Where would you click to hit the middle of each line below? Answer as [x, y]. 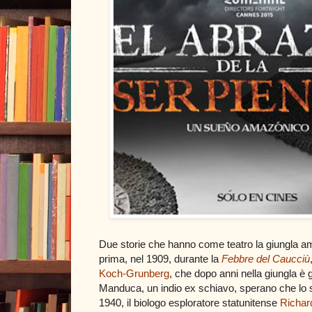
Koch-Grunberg [134, 273]
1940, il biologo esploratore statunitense [189, 302]
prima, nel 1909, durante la [160, 258]
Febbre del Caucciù [266, 258]
